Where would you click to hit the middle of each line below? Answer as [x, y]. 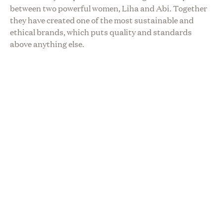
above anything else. [47, 44]
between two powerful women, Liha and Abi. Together [109, 8]
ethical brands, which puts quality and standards [101, 32]
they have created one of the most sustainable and [102, 20]
